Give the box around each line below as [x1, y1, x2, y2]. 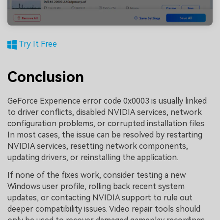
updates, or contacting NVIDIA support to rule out [7, 193, 192, 203]
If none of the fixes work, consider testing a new [7, 170, 186, 180]
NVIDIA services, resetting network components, [7, 141, 188, 151]
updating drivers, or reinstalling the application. [7, 153, 178, 163]
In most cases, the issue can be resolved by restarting [7, 130, 202, 140]
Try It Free [17, 39, 57, 49]
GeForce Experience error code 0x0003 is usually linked [7, 96, 207, 106]
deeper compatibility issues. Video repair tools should [7, 204, 200, 214]
